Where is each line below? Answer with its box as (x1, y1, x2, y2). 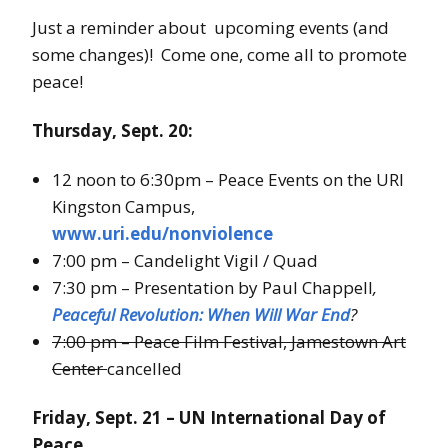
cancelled (107, 357, 182, 381)
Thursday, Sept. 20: (32, 119, 193, 143)
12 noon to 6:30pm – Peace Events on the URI (52, 168, 404, 192)
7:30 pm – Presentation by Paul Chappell (52, 276, 373, 300)
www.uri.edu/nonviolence (52, 222, 273, 246)
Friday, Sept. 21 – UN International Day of (32, 406, 386, 430)
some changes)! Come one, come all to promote (32, 43, 407, 67)
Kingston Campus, (52, 195, 195, 219)
